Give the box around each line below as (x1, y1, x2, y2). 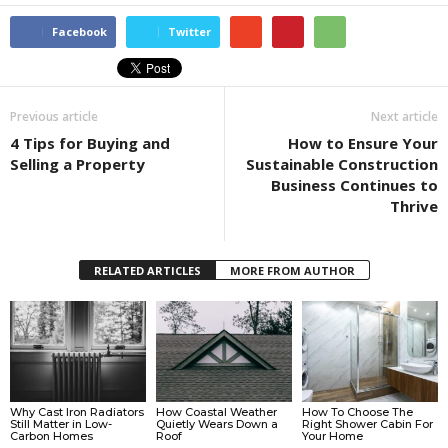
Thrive (390, 195, 438, 216)
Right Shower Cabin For (301, 417, 433, 432)
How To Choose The (301, 405, 413, 420)
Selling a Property (10, 153, 145, 174)
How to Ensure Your (288, 132, 438, 153)
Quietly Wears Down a (155, 417, 278, 432)
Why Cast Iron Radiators (10, 405, 144, 420)
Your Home (301, 429, 363, 444)
